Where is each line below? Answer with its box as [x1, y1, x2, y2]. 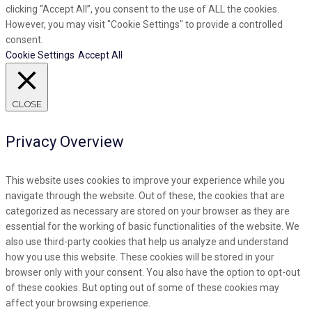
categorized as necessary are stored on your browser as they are [6, 205, 290, 217]
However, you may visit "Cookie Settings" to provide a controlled [6, 18, 283, 30]
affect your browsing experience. [6, 297, 150, 309]
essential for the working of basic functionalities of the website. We [6, 221, 299, 233]
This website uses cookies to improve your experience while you [6, 175, 285, 187]
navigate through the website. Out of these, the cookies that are [6, 190, 285, 202]
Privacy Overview [6, 133, 124, 151]
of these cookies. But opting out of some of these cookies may [6, 282, 279, 294]
